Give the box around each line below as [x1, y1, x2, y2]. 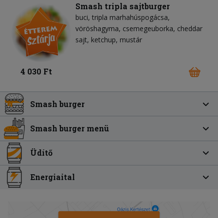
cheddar [177, 23, 202, 33]
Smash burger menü [30, 123, 109, 133]
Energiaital [30, 172, 75, 182]
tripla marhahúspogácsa [92, 12, 168, 22]
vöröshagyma [75, 23, 119, 33]
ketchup [91, 35, 116, 44]
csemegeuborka [123, 23, 173, 33]
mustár [120, 35, 142, 44]
